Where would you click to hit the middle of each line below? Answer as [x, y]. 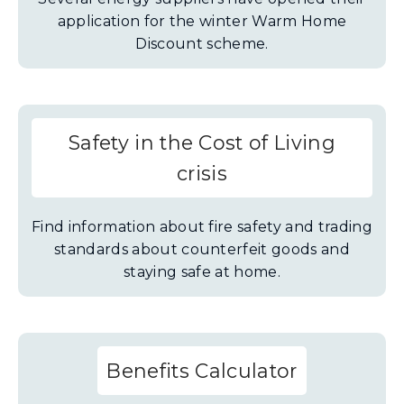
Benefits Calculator [202, 371]
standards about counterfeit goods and [202, 249]
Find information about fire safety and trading [202, 227]
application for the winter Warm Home [202, 21]
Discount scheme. [202, 44]
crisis [202, 173]
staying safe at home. [202, 272]
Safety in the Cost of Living [202, 142]
